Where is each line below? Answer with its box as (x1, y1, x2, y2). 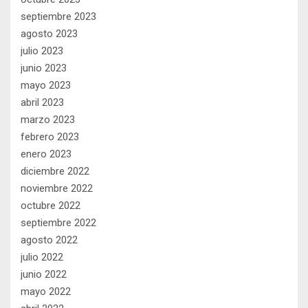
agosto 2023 (21, 27, 78, 40)
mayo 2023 (21, 78, 71, 91)
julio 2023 (21, 44, 63, 57)
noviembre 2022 (21, 181, 93, 195)
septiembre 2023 (21, 10, 96, 23)
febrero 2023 (21, 130, 79, 143)
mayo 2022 (21, 285, 71, 298)
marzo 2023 (21, 113, 75, 126)
